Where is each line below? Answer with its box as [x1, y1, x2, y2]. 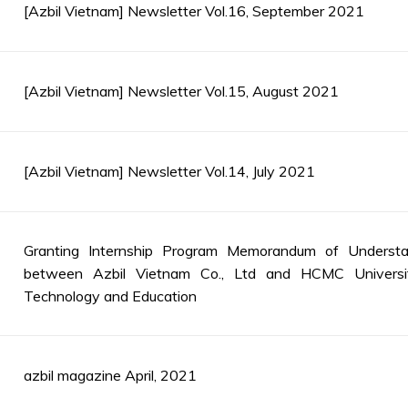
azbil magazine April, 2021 [24, 366, 197, 384]
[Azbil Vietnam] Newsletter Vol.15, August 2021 [24, 82, 339, 100]
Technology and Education [24, 287, 197, 305]
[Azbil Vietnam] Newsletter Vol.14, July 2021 [24, 162, 315, 180]
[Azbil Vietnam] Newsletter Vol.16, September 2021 [24, 2, 364, 20]
